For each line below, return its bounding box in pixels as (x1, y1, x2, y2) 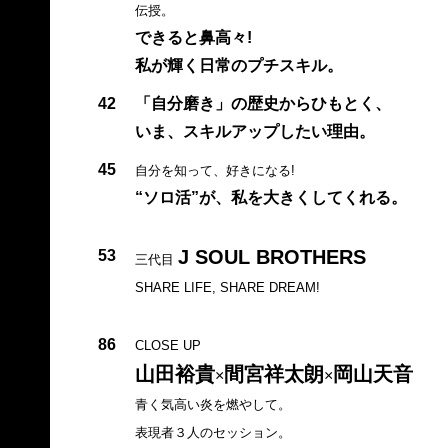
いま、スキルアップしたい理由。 (134, 122, 375, 140)
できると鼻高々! (134, 28, 252, 46)
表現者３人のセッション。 (134, 424, 291, 440)
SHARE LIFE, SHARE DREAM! (134, 279, 320, 295)
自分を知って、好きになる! (134, 162, 295, 178)
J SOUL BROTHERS (177, 245, 366, 268)
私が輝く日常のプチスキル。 (134, 56, 343, 74)
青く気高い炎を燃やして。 (134, 396, 291, 412)
